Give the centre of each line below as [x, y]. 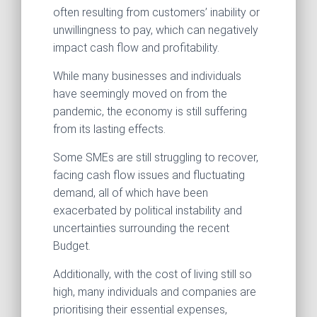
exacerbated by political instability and [148, 211]
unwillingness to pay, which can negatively [156, 30]
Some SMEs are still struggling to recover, [156, 157]
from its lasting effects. [109, 129]
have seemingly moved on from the [140, 94]
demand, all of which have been [131, 193]
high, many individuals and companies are [155, 292]
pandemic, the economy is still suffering [150, 111]
